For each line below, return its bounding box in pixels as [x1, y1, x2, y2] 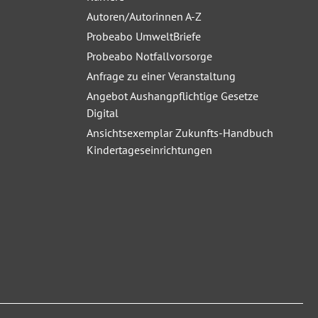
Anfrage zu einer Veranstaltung [87, 69, 236, 83]
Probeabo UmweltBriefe [87, 29, 201, 43]
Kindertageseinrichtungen [87, 143, 212, 157]
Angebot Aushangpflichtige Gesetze [87, 89, 258, 103]
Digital [87, 106, 119, 120]
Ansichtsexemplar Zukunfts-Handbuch [87, 126, 273, 140]
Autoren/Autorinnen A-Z [87, 9, 202, 23]
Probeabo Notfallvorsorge [87, 49, 212, 63]
